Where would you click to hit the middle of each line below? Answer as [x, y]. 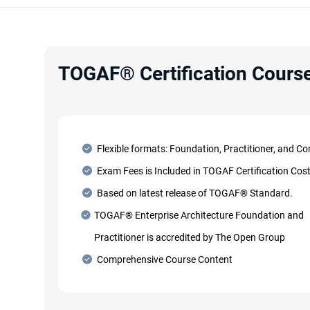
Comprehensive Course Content [165, 259]
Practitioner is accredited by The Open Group [190, 237]
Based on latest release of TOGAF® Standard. [195, 193]
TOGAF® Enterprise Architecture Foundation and [199, 215]
